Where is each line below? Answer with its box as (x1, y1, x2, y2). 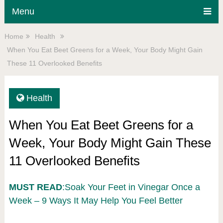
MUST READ (8, 182, 62, 192)
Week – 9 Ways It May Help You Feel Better (8, 196, 183, 206)
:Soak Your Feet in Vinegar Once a (62, 182, 200, 192)
